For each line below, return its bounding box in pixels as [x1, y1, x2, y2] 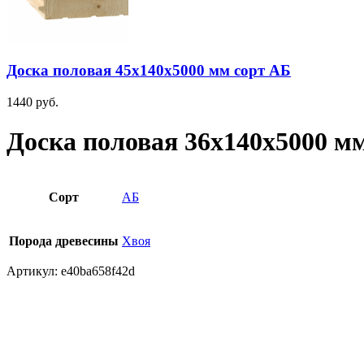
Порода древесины [9, 233, 119, 248]
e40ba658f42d [61, 263, 135, 278]
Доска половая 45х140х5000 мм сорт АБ [6, 62, 291, 80]
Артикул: [6, 263, 58, 278]
